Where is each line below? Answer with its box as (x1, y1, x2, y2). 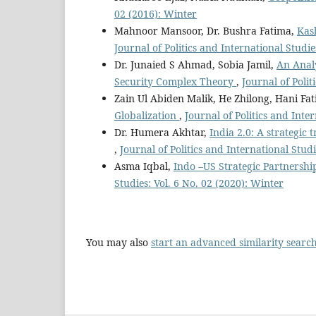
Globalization (114, 108, 179, 122)
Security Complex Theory (114, 74, 236, 88)
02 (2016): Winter (114, 6, 197, 20)
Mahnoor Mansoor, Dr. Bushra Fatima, (114, 23, 297, 37)
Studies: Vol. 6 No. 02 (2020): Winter (114, 176, 284, 190)
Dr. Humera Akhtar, (114, 125, 209, 139)
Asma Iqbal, (114, 159, 174, 173)
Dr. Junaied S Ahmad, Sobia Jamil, (114, 57, 276, 71)
